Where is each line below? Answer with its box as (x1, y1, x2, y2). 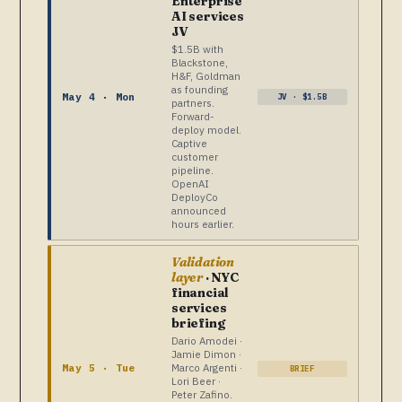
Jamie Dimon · (171, 347, 241, 362)
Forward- (171, 109, 214, 124)
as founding (171, 83, 228, 97)
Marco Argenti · (171, 361, 242, 375)
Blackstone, (171, 56, 228, 70)
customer (171, 150, 218, 164)
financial (171, 284, 230, 301)
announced (171, 204, 226, 218)
